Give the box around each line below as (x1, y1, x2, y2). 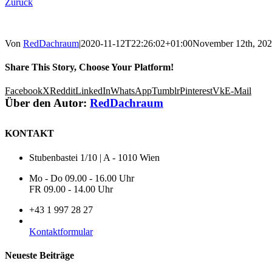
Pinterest (180, 86, 212, 97)
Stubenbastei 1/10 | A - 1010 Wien (29, 152, 160, 163)
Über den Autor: (5, 97, 90, 110)
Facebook (5, 86, 42, 97)
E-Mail (225, 86, 251, 97)
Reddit (50, 86, 75, 97)
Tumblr (152, 86, 180, 97)
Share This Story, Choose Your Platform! (5, 62, 174, 73)
